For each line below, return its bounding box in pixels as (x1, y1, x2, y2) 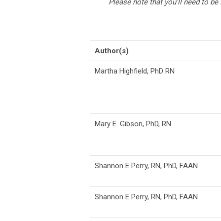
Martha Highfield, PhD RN (95, 66, 175, 75)
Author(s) (95, 46, 129, 55)
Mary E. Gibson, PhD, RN (95, 119, 171, 128)
